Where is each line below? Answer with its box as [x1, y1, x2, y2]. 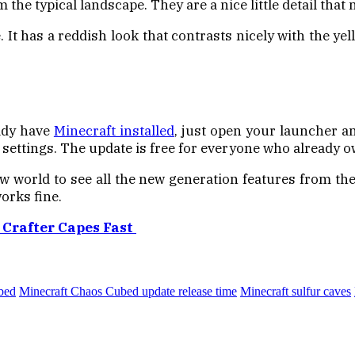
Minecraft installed [53, 121, 174, 139]
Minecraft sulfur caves [240, 284, 351, 298]
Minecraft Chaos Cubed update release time [19, 284, 237, 298]
